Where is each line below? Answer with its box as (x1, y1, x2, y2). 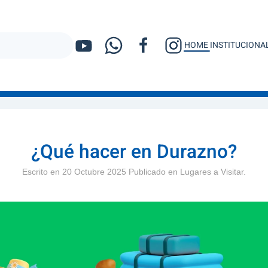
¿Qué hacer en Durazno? (31, 138, 237, 166)
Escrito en (22, 166, 62, 176)
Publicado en (126, 166, 180, 176)
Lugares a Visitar (180, 166, 243, 176)
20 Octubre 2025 (62, 166, 126, 176)
